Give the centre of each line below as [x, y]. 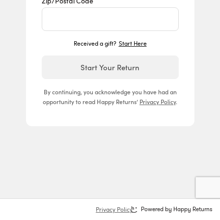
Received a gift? [96, 43]
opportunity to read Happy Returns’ [91, 101]
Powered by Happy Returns [177, 209]
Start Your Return [110, 67]
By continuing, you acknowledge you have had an [110, 92]
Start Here [133, 43]
